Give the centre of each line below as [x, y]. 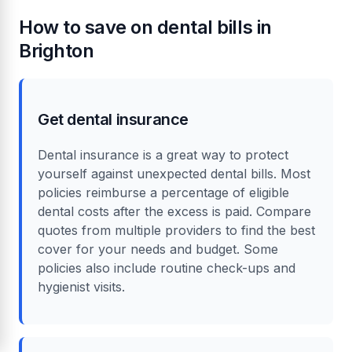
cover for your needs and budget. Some [158, 249]
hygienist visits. [81, 286]
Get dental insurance [113, 119]
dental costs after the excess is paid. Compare [174, 211]
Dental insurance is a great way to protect [163, 154]
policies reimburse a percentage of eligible [163, 192]
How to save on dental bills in [145, 27]
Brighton [57, 50]
